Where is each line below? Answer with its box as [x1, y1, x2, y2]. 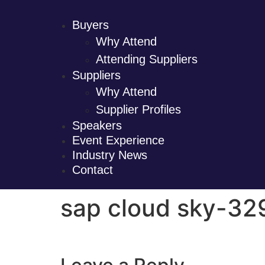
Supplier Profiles [96, 103, 181, 116]
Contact [72, 163, 113, 176]
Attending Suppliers [96, 53, 198, 66]
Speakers [72, 119, 122, 132]
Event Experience [72, 134, 164, 147]
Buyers [72, 18, 109, 31]
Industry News [72, 148, 147, 161]
